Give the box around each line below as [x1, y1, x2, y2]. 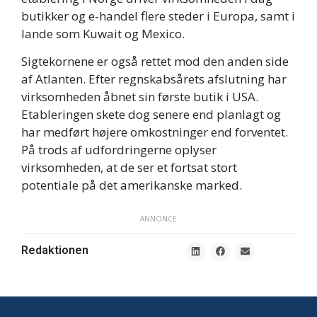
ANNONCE [140, 213, 177, 224]
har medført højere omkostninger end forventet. [21, 124, 288, 141]
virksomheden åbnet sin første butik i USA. [21, 88, 258, 105]
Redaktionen [21, 243, 88, 257]
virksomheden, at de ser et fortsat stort [21, 159, 237, 176]
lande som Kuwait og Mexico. [21, 25, 185, 42]
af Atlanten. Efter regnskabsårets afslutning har [21, 71, 287, 88]
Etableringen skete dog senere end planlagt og [21, 106, 281, 123]
